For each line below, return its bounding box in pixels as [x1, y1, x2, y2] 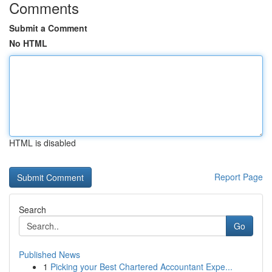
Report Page [214, 171, 263, 183]
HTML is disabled [9, 137, 76, 149]
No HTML [9, 37, 47, 49]
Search [19, 203, 46, 216]
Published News [19, 248, 80, 260]
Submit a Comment [9, 22, 87, 34]
